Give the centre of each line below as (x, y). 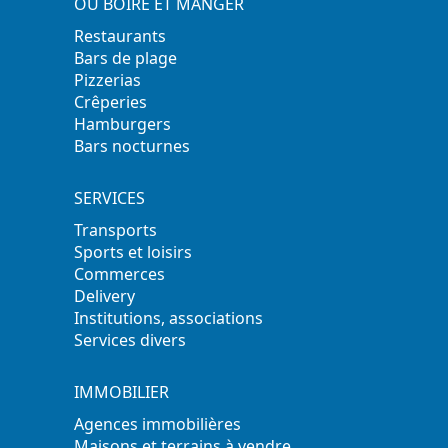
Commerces (120, 274)
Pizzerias (108, 80)
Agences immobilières (158, 424)
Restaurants (120, 36)
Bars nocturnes (132, 146)
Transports (116, 230)
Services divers (130, 340)
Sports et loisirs (133, 252)
